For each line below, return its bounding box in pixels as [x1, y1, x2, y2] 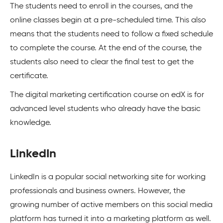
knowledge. [10, 118, 51, 127]
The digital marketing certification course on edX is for [10, 91, 204, 99]
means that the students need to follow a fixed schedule [10, 30, 213, 38]
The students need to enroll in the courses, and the [10, 2, 193, 10]
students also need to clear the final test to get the [10, 58, 194, 66]
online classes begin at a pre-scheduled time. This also [10, 16, 206, 24]
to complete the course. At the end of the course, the [10, 44, 202, 52]
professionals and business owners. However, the [10, 187, 185, 195]
